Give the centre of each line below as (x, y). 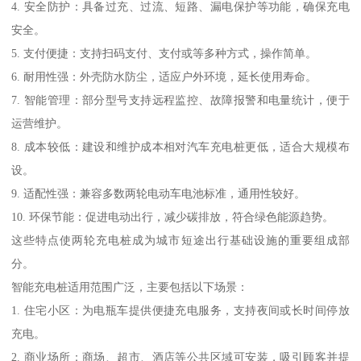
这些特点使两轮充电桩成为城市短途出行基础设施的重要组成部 (180, 241)
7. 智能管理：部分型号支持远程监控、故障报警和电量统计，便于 (180, 100)
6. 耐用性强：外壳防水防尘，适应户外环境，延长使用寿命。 (164, 77)
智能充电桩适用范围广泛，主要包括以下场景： (130, 287)
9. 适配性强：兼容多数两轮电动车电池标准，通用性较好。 (159, 194)
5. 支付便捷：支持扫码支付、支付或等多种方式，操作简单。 (164, 54)
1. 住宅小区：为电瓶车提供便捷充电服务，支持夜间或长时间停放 (180, 311)
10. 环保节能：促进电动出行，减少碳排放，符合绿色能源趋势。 (173, 217)
